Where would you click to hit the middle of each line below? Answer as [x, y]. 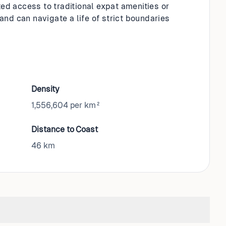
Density [45, 89]
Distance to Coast [65, 129]
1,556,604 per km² [66, 105]
